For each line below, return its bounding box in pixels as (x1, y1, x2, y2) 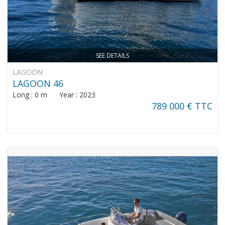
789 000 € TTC (152, 99, 212, 112)
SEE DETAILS (96, 51, 129, 60)
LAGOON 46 (13, 77, 63, 89)
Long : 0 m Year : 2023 (13, 89, 95, 99)
